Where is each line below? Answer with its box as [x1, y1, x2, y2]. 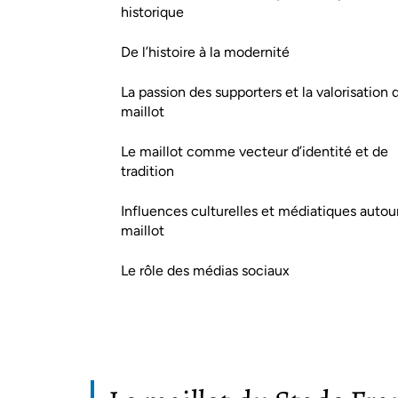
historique [121, 4, 184, 20]
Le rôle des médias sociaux [121, 262, 290, 279]
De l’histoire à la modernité [121, 44, 290, 60]
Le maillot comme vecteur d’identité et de [121, 143, 388, 160]
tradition [121, 163, 174, 179]
